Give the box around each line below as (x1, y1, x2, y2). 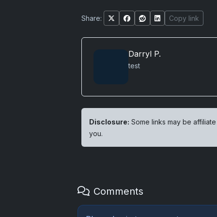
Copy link (169, 14, 199, 23)
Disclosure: (89, 118, 129, 126)
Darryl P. (128, 49, 161, 59)
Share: (81, 14, 102, 23)
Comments (93, 186, 143, 198)
